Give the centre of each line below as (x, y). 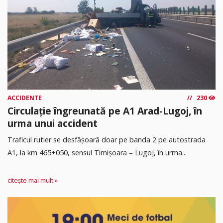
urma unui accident (53, 123)
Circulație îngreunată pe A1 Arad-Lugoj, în (105, 111)
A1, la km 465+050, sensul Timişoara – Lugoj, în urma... (97, 152)
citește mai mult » (33, 181)
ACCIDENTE (25, 98)
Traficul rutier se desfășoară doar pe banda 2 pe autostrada (107, 139)
